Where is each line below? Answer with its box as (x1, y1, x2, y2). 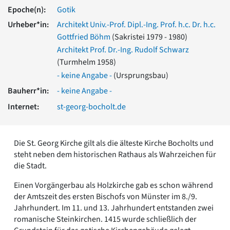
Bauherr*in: (8, 85, 49, 97)
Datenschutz (24, 112, 67, 124)
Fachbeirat (24, 67, 61, 79)
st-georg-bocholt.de (57, 101, 126, 112)
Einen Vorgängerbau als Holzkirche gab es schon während (14, 179, 213, 191)
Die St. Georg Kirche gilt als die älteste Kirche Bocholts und (14, 137, 214, 149)
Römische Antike (24, 25, 82, 36)
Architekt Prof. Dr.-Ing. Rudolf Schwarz (57, 44, 189, 56)
